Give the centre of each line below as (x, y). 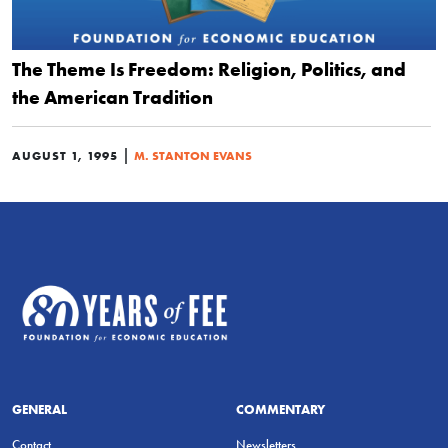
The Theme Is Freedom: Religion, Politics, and (209, 69)
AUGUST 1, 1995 (65, 155)
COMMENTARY (280, 408)
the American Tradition (112, 97)
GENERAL (39, 408)
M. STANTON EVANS (193, 155)
